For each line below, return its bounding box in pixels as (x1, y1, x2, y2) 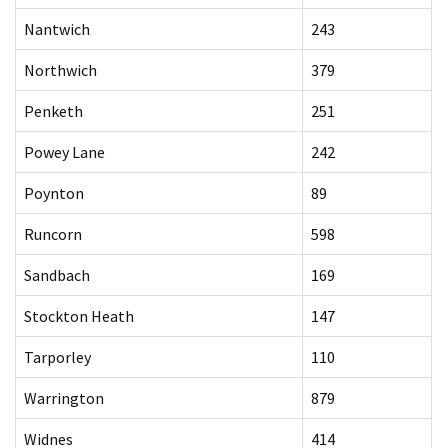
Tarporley (24, 347, 91, 367)
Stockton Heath (24, 306, 134, 326)
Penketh (24, 101, 83, 121)
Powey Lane (24, 142, 105, 162)
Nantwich (24, 19, 90, 39)
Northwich (24, 60, 97, 80)
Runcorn (24, 224, 82, 244)
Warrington (24, 388, 104, 408)
